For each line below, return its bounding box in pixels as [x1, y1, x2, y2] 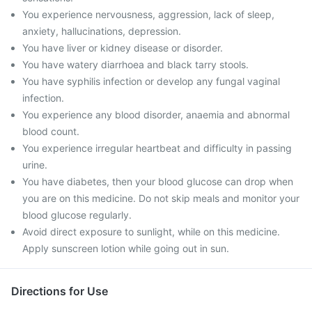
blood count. [22, 125, 79, 137]
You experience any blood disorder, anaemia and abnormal [22, 109, 290, 120]
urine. [22, 159, 47, 171]
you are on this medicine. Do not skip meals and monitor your [22, 192, 299, 204]
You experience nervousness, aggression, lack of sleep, [22, 8, 274, 20]
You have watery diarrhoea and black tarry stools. [22, 58, 249, 70]
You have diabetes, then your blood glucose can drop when [22, 175, 293, 187]
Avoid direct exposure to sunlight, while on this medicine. [22, 226, 280, 237]
